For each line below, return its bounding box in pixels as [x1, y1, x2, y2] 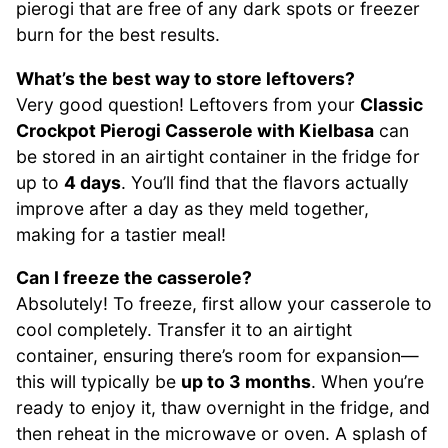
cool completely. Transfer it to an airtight [16, 319, 352, 341]
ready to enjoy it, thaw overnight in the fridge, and [16, 397, 430, 419]
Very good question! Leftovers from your [16, 93, 360, 115]
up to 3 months [181, 371, 311, 393]
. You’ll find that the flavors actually [121, 171, 409, 193]
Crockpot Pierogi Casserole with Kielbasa [16, 119, 374, 141]
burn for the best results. [16, 24, 220, 46]
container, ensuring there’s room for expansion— [16, 345, 419, 367]
